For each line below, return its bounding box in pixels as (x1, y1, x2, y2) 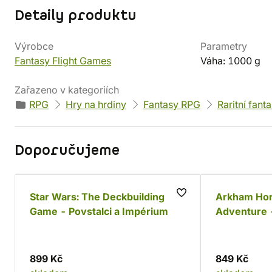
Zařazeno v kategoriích (15, 84, 119, 96)
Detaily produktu (15, 6, 137, 25)
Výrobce (15, 40, 53, 52)
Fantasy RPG (143, 98, 200, 110)
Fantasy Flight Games (15, 55, 111, 67)
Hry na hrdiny (66, 98, 126, 110)
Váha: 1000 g (200, 55, 260, 67)
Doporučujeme (15, 141, 120, 160)
